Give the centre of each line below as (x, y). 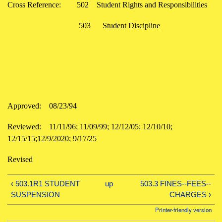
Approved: (24, 106)
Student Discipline (131, 25)
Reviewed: (24, 126)
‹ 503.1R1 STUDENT (46, 184)
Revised (22, 159)
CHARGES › (190, 195)
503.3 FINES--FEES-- (175, 184)
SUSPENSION (36, 195)
